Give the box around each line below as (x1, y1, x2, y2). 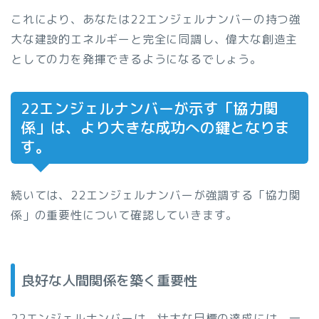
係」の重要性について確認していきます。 (11, 206, 239, 223)
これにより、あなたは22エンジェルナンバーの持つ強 (11, 11, 301, 27)
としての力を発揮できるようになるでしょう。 (11, 51, 262, 67)
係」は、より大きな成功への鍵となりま (21, 117, 290, 138)
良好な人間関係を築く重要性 (21, 271, 197, 291)
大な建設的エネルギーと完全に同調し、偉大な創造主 (11, 31, 298, 47)
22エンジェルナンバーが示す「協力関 (21, 98, 278, 119)
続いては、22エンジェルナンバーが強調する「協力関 (11, 187, 301, 203)
